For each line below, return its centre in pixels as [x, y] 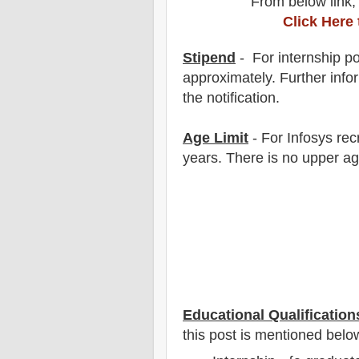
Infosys [310, 138]
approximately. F [236, 78]
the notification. [231, 98]
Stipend [209, 58]
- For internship [288, 58]
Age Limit [216, 138]
